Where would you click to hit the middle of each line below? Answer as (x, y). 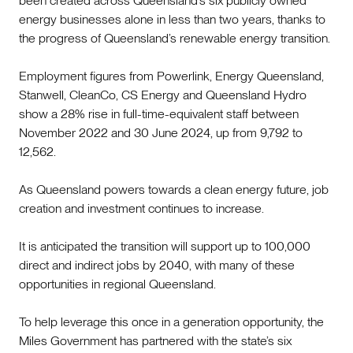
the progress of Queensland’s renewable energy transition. (175, 38)
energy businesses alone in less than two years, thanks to (172, 19)
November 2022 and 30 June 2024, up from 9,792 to (161, 132)
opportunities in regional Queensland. (117, 284)
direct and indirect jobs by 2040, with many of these (157, 265)
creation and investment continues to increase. (141, 208)
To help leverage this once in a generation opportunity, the (171, 321)
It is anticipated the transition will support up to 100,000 (165, 246)
